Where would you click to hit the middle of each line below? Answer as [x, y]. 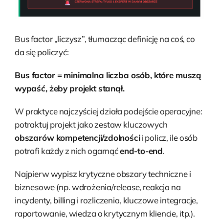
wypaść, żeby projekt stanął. [70, 88]
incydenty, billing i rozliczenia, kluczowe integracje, [106, 200]
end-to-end [141, 151]
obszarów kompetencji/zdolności [77, 137]
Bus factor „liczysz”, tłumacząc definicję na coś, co [105, 39]
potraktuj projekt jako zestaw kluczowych [91, 124]
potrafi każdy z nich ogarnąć [67, 151]
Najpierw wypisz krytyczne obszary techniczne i [103, 174]
